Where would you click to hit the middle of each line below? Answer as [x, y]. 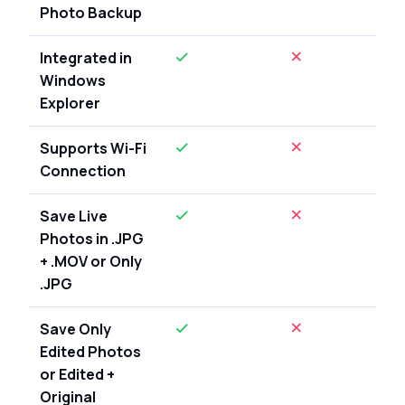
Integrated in [86, 57]
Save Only [75, 329]
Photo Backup [91, 12]
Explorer [70, 103]
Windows [73, 80]
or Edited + [77, 374]
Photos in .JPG [92, 238]
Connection [83, 170]
